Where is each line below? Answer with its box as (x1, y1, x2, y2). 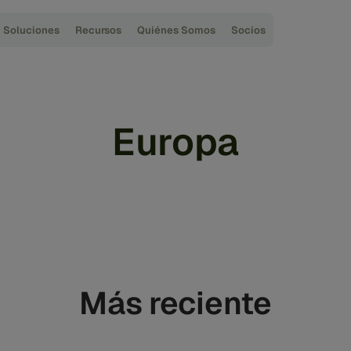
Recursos (75, 23, 122, 37)
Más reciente (79, 283, 272, 324)
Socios (231, 23, 266, 37)
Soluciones (3, 23, 60, 37)
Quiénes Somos (137, 23, 216, 37)
